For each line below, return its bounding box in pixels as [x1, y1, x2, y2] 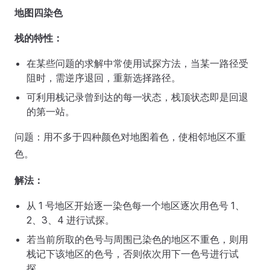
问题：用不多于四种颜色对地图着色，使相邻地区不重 [14, 130, 246, 143]
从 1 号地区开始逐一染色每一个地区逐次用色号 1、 [27, 199, 245, 212]
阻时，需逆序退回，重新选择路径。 [27, 71, 181, 84]
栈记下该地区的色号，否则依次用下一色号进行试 [27, 247, 239, 260]
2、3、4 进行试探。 [27, 213, 115, 226]
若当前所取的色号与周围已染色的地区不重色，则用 [27, 233, 248, 245]
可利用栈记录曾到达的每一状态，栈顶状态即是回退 [27, 90, 248, 103]
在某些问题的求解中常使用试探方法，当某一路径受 [27, 57, 248, 69]
